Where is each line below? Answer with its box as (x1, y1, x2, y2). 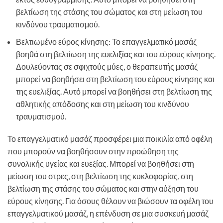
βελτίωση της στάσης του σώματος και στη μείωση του (16, 6, 203, 16)
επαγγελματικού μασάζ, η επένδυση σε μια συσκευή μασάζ (7, 208, 209, 218)
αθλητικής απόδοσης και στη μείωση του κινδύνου (16, 99, 189, 109)
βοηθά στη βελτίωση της (16, 49, 101, 59)
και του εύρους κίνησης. (132, 49, 216, 59)
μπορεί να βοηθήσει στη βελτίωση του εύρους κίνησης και (16, 74, 215, 84)
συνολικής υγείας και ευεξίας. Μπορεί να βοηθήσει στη (7, 158, 194, 168)
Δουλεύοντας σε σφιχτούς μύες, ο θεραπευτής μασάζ (16, 61, 198, 71)
